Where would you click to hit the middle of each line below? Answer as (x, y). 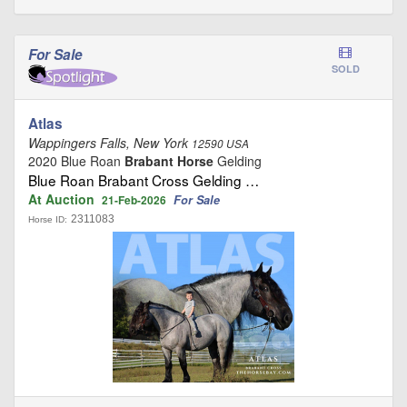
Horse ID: (48, 219)
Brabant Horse (169, 160)
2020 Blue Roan (76, 160)
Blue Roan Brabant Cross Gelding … (144, 179)
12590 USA (220, 143)
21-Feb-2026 (134, 200)
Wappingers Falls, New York (110, 142)
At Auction (65, 199)
